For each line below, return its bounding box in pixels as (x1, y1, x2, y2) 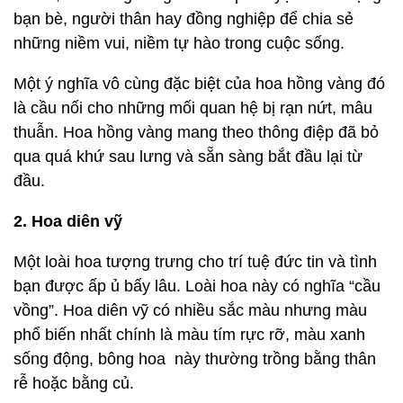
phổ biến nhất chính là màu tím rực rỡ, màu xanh (13, 326, 365, 344)
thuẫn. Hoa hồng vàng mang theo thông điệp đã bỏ (13, 123, 379, 141)
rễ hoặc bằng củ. (13, 374, 134, 392)
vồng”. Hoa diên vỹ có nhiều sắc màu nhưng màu (13, 301, 367, 319)
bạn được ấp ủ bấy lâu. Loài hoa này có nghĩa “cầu (13, 277, 381, 295)
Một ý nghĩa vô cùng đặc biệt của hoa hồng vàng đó (13, 75, 385, 93)
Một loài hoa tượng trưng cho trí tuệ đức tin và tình (13, 253, 377, 271)
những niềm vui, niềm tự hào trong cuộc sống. (13, 34, 345, 52)
